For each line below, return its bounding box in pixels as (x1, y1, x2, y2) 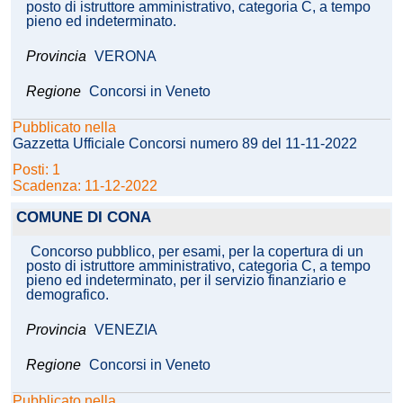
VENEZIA (94, 322, 157, 338)
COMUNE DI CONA (16, 209, 151, 227)
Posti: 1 (13, 162, 64, 178)
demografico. (26, 287, 109, 303)
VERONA (94, 49, 157, 65)
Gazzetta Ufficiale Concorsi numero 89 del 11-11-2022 (13, 136, 357, 152)
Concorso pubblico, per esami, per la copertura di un (31, 244, 363, 260)
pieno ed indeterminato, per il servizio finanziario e (26, 273, 346, 289)
